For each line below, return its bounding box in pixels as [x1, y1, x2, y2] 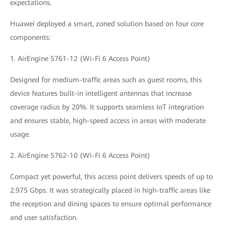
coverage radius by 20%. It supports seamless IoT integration [10, 102, 204, 111]
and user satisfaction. [10, 213, 78, 221]
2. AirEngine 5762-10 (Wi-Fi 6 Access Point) [10, 151, 150, 159]
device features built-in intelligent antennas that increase [10, 89, 192, 97]
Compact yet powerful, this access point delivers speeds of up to [10, 172, 213, 181]
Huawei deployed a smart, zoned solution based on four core [10, 19, 204, 28]
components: [10, 33, 50, 41]
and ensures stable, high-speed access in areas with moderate [10, 116, 206, 125]
